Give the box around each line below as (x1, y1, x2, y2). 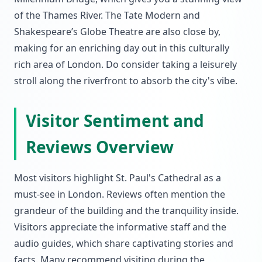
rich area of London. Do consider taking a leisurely (14, 58, 237, 71)
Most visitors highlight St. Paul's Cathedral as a (14, 171, 221, 184)
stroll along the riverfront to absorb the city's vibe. (14, 74, 237, 87)
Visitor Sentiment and (26, 109, 204, 132)
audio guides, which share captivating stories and (14, 237, 233, 250)
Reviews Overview (26, 136, 174, 158)
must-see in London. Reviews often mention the (14, 188, 225, 201)
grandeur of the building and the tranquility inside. (14, 204, 239, 217)
